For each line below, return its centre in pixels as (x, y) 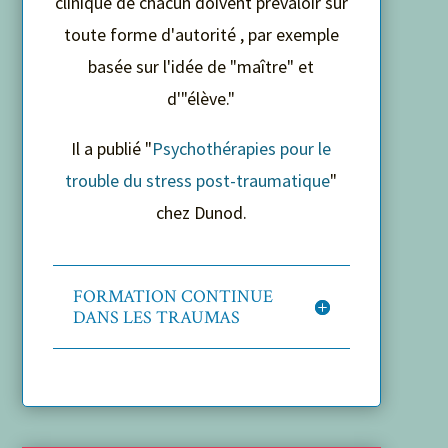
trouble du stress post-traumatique (198, 180)
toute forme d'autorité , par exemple (201, 34)
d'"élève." (201, 98)
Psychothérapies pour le (242, 148)
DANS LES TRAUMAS (156, 317)
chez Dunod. (201, 212)
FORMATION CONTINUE (172, 296)
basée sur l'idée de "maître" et (201, 66)
